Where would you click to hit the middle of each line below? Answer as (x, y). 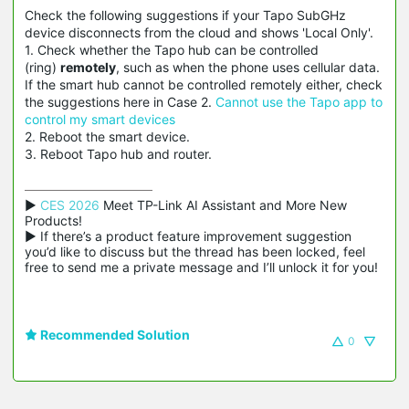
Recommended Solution (114, 334)
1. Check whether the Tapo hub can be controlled (172, 49)
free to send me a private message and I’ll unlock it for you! (201, 267)
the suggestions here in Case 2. (120, 101)
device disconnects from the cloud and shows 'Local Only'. (199, 32)
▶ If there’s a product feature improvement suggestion (188, 236)
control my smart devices (100, 119)
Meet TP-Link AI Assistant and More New (223, 204)
